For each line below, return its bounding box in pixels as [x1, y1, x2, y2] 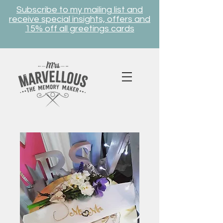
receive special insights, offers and [9, 14, 150, 24]
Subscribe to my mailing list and [16, 5, 143, 14]
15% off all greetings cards [25, 24, 134, 33]
